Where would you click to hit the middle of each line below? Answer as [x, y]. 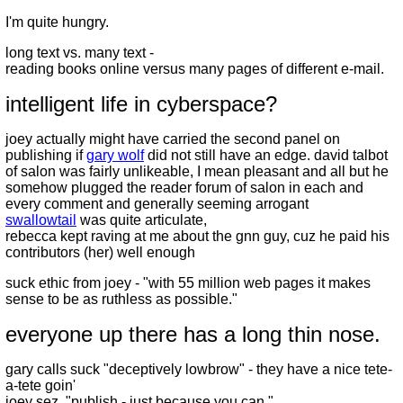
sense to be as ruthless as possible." [121, 299]
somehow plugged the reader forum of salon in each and [184, 188]
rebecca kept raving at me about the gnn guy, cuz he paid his [197, 236]
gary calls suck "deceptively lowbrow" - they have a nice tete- [199, 369]
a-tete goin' [40, 385]
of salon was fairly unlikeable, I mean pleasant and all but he [197, 171]
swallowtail [41, 220]
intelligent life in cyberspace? [141, 104]
